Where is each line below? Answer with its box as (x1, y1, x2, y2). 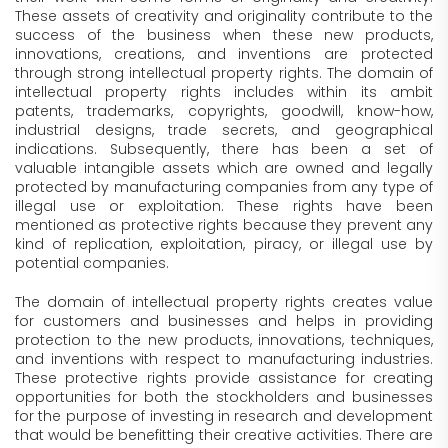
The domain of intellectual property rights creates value (15, 292, 433, 312)
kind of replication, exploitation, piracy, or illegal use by (15, 234, 433, 254)
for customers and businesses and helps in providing (15, 311, 433, 331)
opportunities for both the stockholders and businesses (15, 387, 433, 407)
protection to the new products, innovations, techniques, (15, 330, 433, 350)
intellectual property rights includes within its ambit (15, 82, 433, 102)
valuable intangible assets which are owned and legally (15, 158, 433, 178)
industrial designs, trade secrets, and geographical (15, 120, 433, 140)
